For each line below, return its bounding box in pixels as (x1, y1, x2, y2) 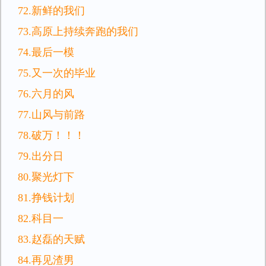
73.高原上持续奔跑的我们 (18, 26, 138, 37)
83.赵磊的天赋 (18, 233, 85, 245)
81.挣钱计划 (18, 192, 74, 204)
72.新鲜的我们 (18, 5, 85, 17)
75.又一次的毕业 (18, 67, 96, 79)
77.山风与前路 (18, 109, 85, 121)
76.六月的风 (18, 88, 74, 100)
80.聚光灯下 (18, 171, 74, 183)
